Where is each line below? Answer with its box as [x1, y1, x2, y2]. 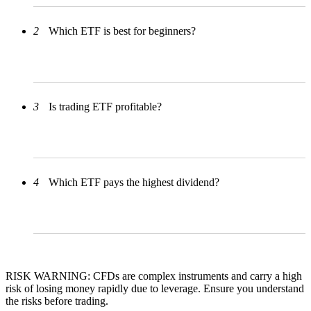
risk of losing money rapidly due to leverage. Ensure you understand [6, 283, 304, 295]
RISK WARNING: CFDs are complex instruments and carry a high [6, 270, 302, 283]
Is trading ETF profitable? [49, 101, 162, 113]
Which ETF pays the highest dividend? [49, 176, 219, 189]
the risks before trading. [6, 295, 108, 308]
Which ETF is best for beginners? [49, 25, 196, 37]
